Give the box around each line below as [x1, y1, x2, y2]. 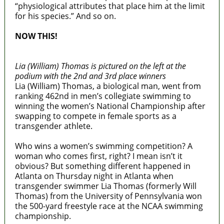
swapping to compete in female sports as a [14, 110, 176, 121]
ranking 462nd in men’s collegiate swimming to [14, 90, 191, 101]
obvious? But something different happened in [14, 160, 190, 171]
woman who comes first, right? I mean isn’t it [14, 150, 182, 161]
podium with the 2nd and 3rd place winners [14, 70, 166, 81]
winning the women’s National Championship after [14, 100, 205, 111]
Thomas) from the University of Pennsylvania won [14, 190, 202, 201]
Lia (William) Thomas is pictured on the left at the [14, 60, 186, 71]
